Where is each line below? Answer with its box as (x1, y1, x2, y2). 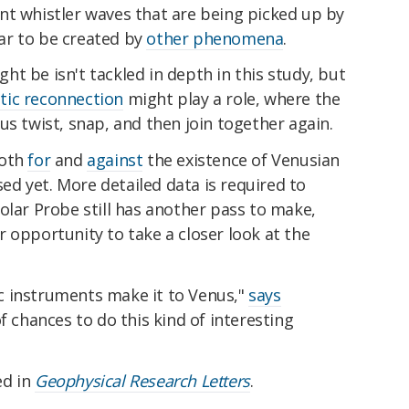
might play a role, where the (123, 88, 341, 110)
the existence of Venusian (142, 149, 341, 172)
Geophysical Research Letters (35, 369, 250, 392)
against (87, 149, 143, 172)
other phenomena (146, 26, 284, 49)
